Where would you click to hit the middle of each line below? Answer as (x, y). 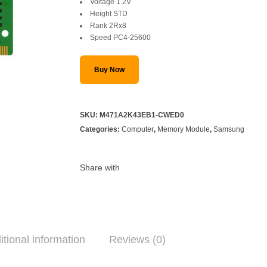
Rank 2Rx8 (108, 25)
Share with (100, 167)
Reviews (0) (137, 239)
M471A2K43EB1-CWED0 (142, 115)
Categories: (101, 129)
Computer (138, 129)
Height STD (109, 13)
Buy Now (109, 69)
